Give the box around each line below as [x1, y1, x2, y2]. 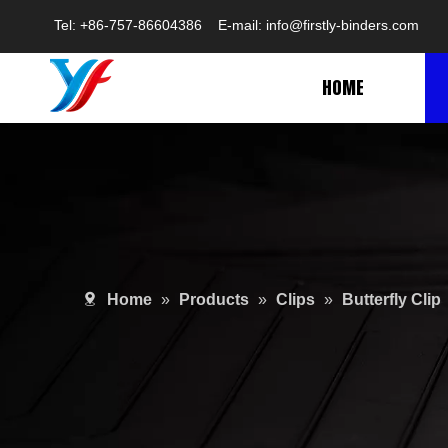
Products [179, 291, 249, 308]
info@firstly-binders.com [266, 17, 419, 33]
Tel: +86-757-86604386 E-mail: [50, 17, 266, 33]
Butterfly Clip [342, 291, 441, 308]
